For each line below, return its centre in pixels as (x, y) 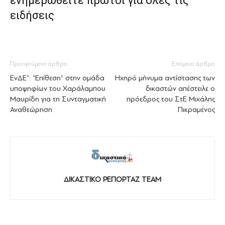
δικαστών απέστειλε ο (180, 89)
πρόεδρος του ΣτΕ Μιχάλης (171, 99)
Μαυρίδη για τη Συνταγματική (58, 99)
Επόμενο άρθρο (193, 64)
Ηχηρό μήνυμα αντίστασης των (165, 78)
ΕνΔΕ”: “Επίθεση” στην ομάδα (57, 78)
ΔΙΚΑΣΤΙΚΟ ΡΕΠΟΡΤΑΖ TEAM (113, 180)
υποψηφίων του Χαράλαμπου (58, 89)
